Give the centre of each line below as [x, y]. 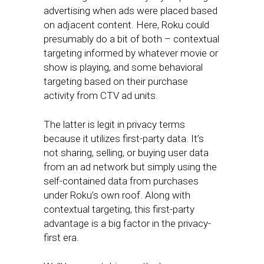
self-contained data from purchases [121, 181]
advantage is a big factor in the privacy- [127, 223]
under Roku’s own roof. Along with [117, 195]
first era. [61, 237]
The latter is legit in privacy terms [114, 124]
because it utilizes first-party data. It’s [124, 138]
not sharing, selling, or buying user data [126, 153]
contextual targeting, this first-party [119, 209]
